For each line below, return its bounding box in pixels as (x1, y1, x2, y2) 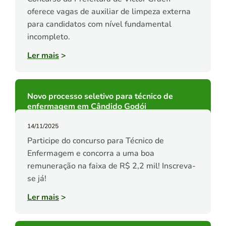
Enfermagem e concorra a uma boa (27, 148, 154, 159)
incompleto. (27, 31, 70, 43)
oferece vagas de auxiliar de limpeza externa (27, 6, 191, 18)
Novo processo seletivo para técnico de (27, 91, 173, 102)
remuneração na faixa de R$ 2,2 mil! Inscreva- (27, 160, 196, 172)
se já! (27, 173, 46, 185)
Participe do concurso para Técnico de (27, 135, 164, 147)
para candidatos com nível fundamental (27, 19, 172, 30)
